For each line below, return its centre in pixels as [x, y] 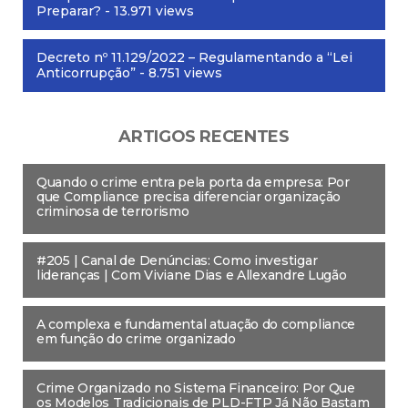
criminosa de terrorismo [113, 212]
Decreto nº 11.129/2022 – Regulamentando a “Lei [194, 58]
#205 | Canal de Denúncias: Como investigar [177, 261]
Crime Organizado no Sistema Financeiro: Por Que [196, 388]
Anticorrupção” [86, 73]
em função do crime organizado [136, 339]
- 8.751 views [179, 73]
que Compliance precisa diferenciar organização [189, 197]
